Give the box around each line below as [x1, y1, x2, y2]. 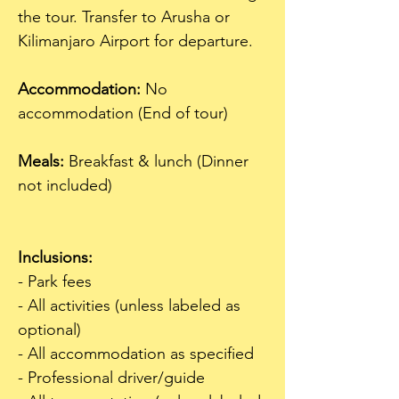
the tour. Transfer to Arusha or [18, 7, 234, 27]
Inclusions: [18, 248, 93, 267]
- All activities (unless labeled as [18, 296, 245, 315]
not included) [18, 175, 121, 195]
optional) [18, 320, 81, 339]
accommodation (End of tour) [18, 103, 237, 123]
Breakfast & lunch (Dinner [64, 151, 253, 171]
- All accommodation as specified [18, 344, 254, 363]
